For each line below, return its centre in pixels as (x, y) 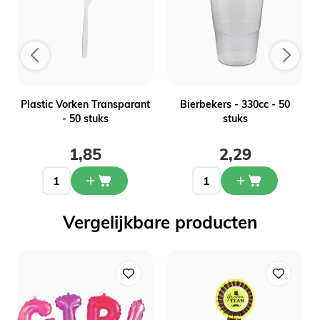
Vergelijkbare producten (160, 222)
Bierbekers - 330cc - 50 (235, 104)
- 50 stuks (85, 119)
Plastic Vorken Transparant (85, 104)
